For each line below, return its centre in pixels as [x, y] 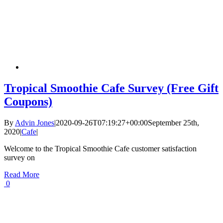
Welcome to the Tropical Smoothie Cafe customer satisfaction [100, 148]
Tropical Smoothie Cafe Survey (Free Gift [111, 88]
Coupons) [28, 102]
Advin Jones [35, 122]
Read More [22, 174]
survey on [19, 157]
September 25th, [173, 122]
